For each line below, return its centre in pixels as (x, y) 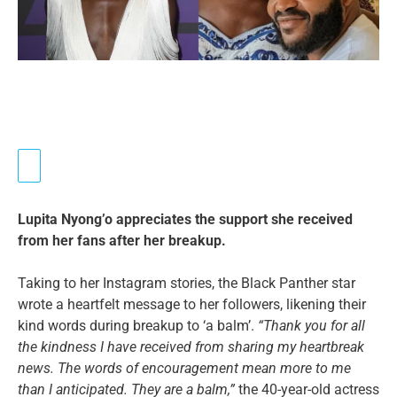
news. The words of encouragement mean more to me (184, 368)
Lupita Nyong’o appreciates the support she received (185, 219)
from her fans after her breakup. (122, 240)
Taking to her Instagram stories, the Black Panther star (187, 283)
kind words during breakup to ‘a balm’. (138, 325)
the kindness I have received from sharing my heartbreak (191, 346)
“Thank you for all (311, 325)
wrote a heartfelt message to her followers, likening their (192, 304)
